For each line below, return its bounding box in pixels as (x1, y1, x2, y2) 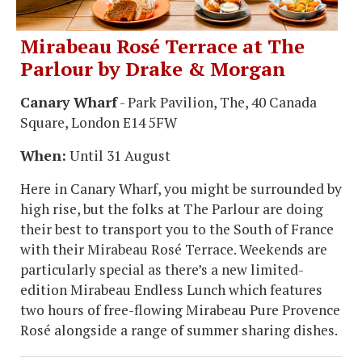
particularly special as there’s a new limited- (20, 259, 304, 279)
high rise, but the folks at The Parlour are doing (20, 199, 323, 218)
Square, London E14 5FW (20, 112, 177, 132)
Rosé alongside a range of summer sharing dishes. (20, 320, 338, 339)
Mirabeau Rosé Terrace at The (20, 32, 305, 59)
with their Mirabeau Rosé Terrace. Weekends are (20, 239, 327, 259)
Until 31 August (66, 145, 170, 165)
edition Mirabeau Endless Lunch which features (20, 280, 322, 299)
